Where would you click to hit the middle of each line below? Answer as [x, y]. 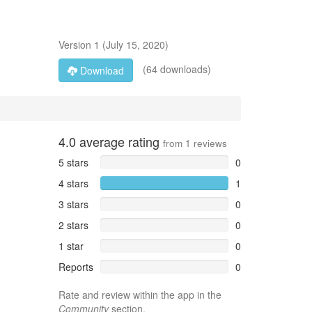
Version [76, 45]
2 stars [73, 225]
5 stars [73, 162]
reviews [209, 143]
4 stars [73, 183]
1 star [71, 246]
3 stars [73, 204]
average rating [119, 141]
